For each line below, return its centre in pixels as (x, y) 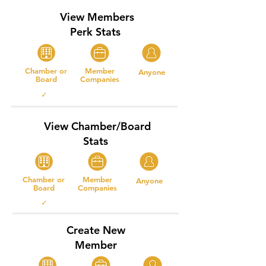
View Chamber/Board (97, 126)
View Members (97, 17)
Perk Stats (97, 32)
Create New (96, 230)
